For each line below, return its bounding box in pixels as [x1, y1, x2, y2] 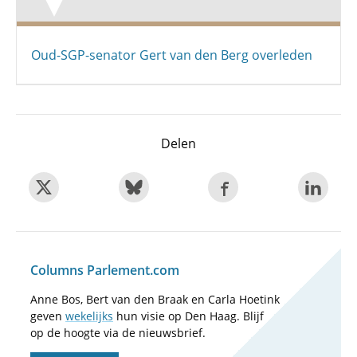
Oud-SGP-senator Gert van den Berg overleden [31, 46, 312, 64]
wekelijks [65, 308, 113, 324]
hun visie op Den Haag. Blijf [113, 308, 264, 324]
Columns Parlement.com [30, 261, 179, 279]
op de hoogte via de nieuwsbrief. [30, 325, 206, 340]
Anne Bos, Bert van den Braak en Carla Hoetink [30, 292, 280, 307]
